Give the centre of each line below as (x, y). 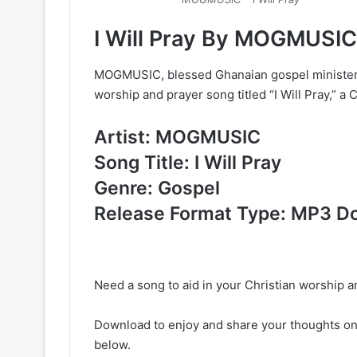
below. (112, 345)
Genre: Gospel (157, 188)
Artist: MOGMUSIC (177, 137)
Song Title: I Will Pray (188, 162)
